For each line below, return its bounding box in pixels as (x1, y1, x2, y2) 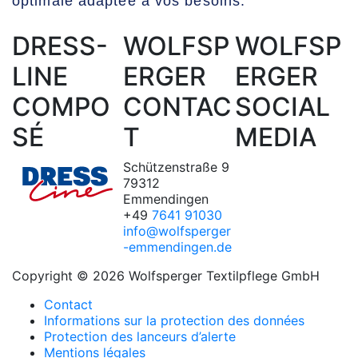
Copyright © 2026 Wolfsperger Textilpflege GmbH (12, 268, 320, 284)
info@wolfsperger (123, 223, 232, 239)
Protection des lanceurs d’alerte (44, 328, 236, 344)
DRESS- (12, 30, 108, 62)
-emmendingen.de (123, 239, 233, 255)
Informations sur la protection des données (44, 312, 304, 328)
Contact (44, 296, 93, 312)
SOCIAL (234, 91, 330, 122)
